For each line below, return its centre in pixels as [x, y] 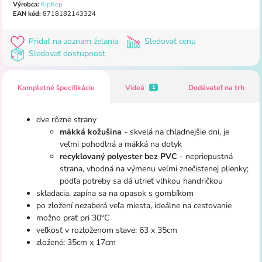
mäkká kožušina [90, 132]
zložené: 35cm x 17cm [76, 242]
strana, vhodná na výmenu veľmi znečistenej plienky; [154, 168]
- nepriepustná [205, 156]
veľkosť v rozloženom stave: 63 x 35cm [106, 230]
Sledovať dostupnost [65, 54]
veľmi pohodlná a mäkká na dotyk [120, 144]
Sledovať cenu [169, 42]
